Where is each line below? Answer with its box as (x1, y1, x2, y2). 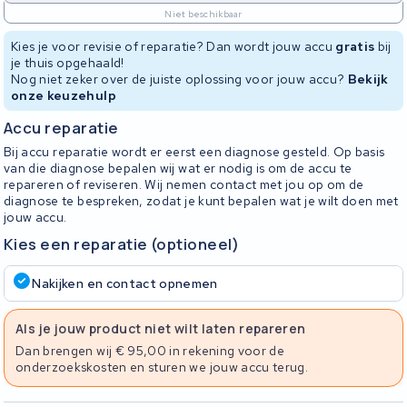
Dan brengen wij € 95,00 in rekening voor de (15, 342, 285, 359)
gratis (335, 38, 375, 55)
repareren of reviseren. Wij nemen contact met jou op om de (4, 175, 364, 193)
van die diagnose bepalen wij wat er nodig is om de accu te (4, 159, 352, 176)
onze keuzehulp (11, 87, 116, 104)
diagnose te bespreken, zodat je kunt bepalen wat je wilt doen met (4, 192, 399, 209)
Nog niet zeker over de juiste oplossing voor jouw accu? (11, 71, 348, 87)
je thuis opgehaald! (11, 55, 124, 71)
